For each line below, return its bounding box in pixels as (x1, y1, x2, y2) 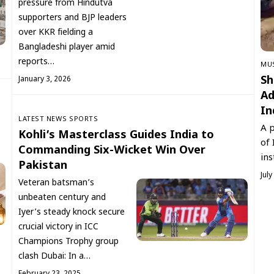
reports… (18, 56, 54, 68)
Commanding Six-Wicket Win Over (18, 143, 206, 158)
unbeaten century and (18, 191, 106, 204)
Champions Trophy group (18, 235, 119, 248)
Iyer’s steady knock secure (18, 206, 125, 218)
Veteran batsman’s (18, 177, 94, 189)
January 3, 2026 (18, 74, 71, 84)
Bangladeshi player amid (18, 41, 115, 53)
